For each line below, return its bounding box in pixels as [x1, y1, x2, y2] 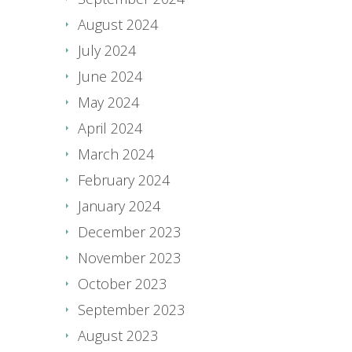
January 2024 [78, 196, 160, 215]
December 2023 [78, 222, 181, 241]
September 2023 [78, 299, 185, 319]
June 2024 [78, 66, 142, 86]
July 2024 [78, 40, 136, 60]
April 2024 [78, 118, 142, 137]
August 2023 [78, 325, 158, 345]
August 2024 [78, 14, 158, 34]
